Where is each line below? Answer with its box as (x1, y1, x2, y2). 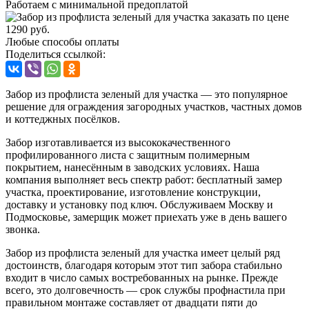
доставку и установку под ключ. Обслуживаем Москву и (6, 198, 273, 210)
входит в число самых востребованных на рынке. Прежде (6, 271, 278, 283)
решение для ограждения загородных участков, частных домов (6, 100, 302, 112)
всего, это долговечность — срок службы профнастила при (6, 283, 286, 296)
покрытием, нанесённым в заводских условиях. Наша (6, 161, 259, 173)
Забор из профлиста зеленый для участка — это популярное (6, 88, 288, 100)
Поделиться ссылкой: (6, 48, 106, 60)
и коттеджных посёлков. (6, 112, 120, 125)
